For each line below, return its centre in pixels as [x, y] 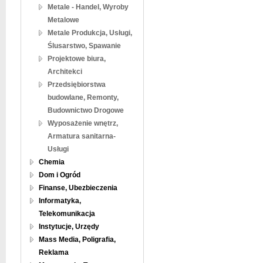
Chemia [52, 162]
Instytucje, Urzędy [69, 227]
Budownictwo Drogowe [86, 110]
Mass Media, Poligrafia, [77, 240]
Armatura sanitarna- [82, 136]
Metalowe [63, 20]
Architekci [65, 72]
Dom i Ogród [60, 175]
